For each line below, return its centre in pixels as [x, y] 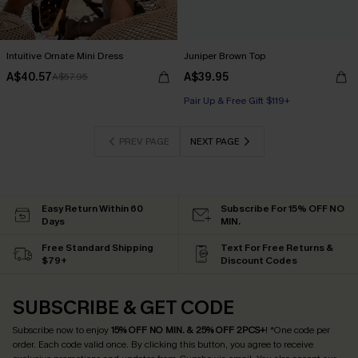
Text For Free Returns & [277, 248]
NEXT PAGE [215, 141]
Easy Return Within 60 [92, 209]
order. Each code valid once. [71, 344]
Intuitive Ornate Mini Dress [65, 56]
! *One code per [298, 330]
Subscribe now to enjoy [62, 330]
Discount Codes [259, 261]
